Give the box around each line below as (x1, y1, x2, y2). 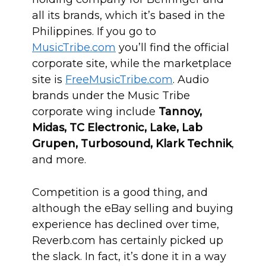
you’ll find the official (116, 41, 229, 54)
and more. (32, 153, 86, 166)
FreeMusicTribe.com (65, 73, 173, 86)
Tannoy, (159, 105, 202, 118)
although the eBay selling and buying (32, 202, 233, 215)
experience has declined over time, (32, 218, 219, 231)
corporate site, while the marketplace (32, 57, 232, 70)
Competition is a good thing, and (32, 186, 208, 199)
